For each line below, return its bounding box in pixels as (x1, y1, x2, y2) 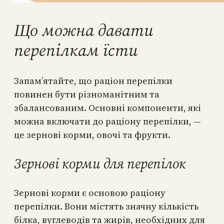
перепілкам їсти (14, 38, 138, 62)
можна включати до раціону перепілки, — (14, 115, 201, 128)
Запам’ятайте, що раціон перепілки (14, 74, 172, 87)
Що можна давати (14, 18, 153, 42)
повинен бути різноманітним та (14, 88, 159, 101)
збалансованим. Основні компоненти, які (14, 101, 201, 114)
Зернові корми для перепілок (14, 154, 186, 173)
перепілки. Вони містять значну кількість (14, 200, 198, 213)
